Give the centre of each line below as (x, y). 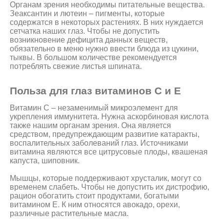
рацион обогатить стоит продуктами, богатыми (94, 196)
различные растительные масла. (69, 214)
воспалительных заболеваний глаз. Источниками (99, 143)
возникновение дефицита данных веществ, (89, 40)
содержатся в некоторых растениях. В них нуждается (107, 22)
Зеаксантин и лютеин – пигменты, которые (87, 14)
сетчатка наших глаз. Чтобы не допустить (85, 31)
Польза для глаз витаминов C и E (95, 91)
